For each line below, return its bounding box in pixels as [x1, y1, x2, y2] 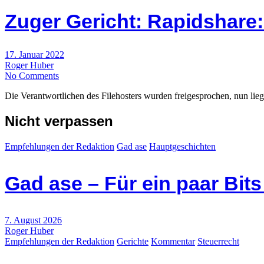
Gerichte [117, 236, 148, 246]
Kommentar [151, 236, 195, 246]
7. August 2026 [5, 214, 62, 225]
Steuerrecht [197, 236, 239, 246]
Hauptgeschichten [149, 141, 216, 151]
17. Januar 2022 [5, 49, 64, 60]
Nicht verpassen [5, 113, 113, 129]
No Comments [5, 70, 59, 81]
